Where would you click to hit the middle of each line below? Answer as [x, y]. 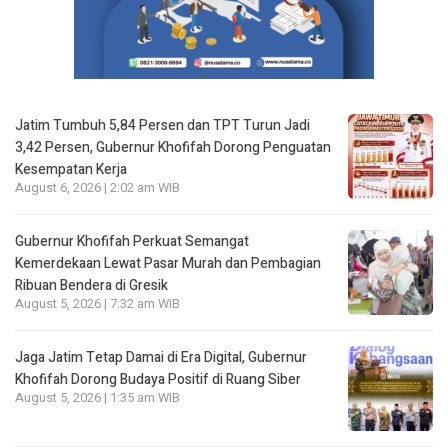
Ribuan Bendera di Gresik [91, 285]
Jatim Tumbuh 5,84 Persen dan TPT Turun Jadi [162, 125]
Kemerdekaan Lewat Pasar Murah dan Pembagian [168, 263]
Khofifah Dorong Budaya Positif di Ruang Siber [158, 379]
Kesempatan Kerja [71, 169]
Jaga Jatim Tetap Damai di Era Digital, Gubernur [161, 357]
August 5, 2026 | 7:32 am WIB [97, 303]
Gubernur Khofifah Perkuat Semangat [132, 241]
